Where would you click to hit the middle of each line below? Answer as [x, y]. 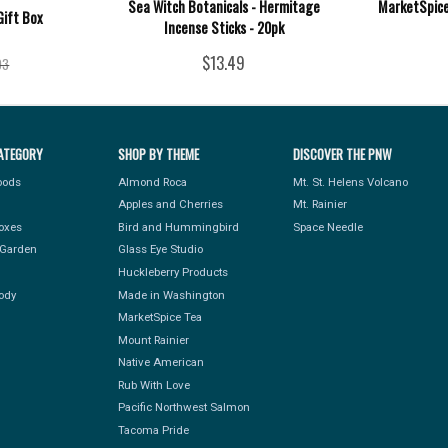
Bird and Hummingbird [178, 226]
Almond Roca [152, 181]
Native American [160, 362]
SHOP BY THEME [158, 154]
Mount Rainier [153, 339]
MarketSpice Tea [159, 317]
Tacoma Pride [153, 430]
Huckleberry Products [172, 271]
